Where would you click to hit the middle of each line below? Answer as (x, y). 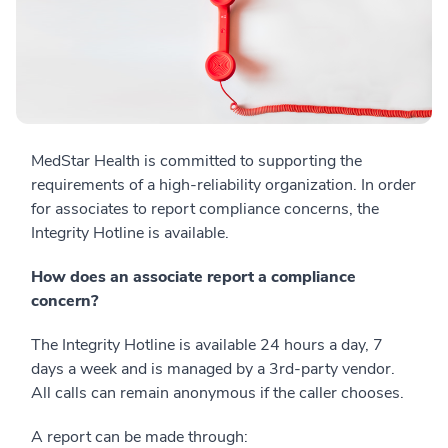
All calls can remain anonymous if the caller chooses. (217, 393)
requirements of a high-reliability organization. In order (223, 185)
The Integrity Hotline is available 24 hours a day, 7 (207, 345)
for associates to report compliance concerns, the (205, 209)
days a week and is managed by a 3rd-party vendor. (213, 369)
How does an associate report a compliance (193, 277)
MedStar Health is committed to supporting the (196, 161)
